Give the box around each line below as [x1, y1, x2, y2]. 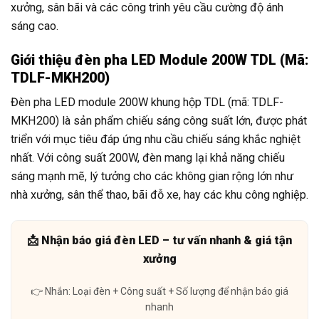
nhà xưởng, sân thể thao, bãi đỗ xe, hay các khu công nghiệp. [11, 188, 308, 202]
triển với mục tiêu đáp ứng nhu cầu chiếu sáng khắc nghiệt [11, 132, 300, 147]
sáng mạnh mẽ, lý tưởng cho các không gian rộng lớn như [11, 169, 293, 184]
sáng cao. [11, 19, 58, 33]
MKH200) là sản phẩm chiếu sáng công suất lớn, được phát [11, 114, 307, 128]
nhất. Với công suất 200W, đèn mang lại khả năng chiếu [11, 151, 285, 165]
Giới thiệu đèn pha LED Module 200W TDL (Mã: [11, 51, 308, 68]
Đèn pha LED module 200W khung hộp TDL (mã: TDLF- [11, 95, 283, 110]
